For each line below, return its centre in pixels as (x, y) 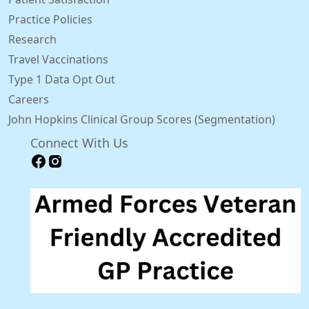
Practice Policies (50, 19)
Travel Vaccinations (58, 59)
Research (32, 39)
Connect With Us (79, 143)
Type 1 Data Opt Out (62, 79)
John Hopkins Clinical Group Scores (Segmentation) (142, 119)
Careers (29, 99)
